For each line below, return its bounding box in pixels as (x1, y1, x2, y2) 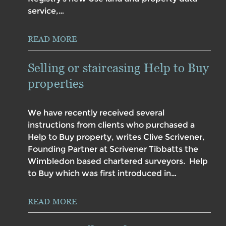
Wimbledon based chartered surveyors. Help (28, 156, 208, 166)
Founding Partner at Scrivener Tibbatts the (28, 144, 198, 154)
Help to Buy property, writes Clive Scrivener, (28, 132, 205, 142)
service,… (28, 6, 64, 16)
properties (28, 76, 84, 91)
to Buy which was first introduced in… (28, 168, 177, 179)
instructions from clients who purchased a (28, 120, 195, 130)
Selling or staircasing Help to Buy (28, 61, 209, 76)
